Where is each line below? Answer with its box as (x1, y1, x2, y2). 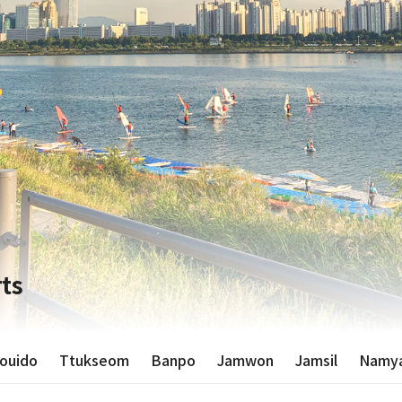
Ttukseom (59, 352, 129, 370)
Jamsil (295, 352, 337, 370)
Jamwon (217, 352, 274, 370)
